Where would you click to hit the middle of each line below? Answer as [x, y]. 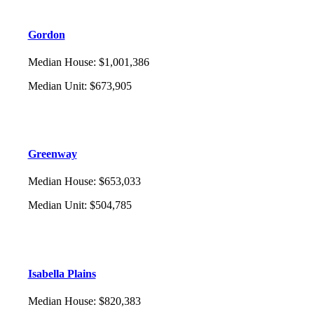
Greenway [52, 154]
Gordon [46, 34]
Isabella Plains [62, 273]
